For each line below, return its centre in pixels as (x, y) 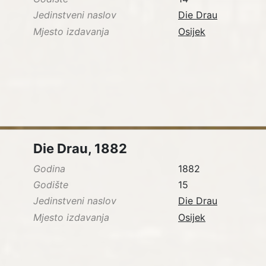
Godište (51, 185)
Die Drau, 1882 (80, 149)
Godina (49, 169)
